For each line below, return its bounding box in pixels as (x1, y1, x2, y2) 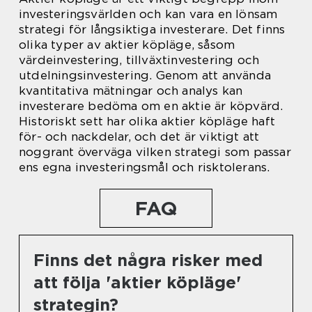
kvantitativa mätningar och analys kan (19, 84, 243, 98)
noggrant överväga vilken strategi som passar (19, 145, 291, 159)
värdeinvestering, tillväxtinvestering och (19, 53, 260, 68)
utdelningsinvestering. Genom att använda (19, 68, 272, 83)
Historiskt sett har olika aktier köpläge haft (19, 114, 276, 129)
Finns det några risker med (33, 250, 263, 271)
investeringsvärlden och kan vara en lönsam (19, 7, 278, 22)
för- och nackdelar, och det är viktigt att (19, 130, 260, 144)
